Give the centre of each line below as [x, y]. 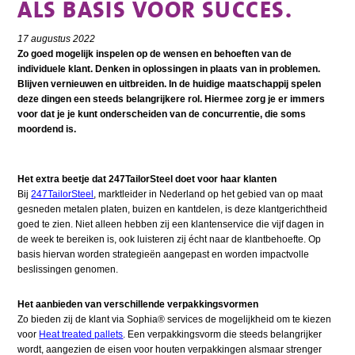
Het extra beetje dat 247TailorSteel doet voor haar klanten [147, 179]
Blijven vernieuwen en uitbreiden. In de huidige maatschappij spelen [170, 84]
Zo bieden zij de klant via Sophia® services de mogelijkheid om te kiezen [175, 320]
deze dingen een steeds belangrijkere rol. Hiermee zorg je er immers [172, 99]
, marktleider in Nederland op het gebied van [191, 195]
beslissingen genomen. [68, 270]
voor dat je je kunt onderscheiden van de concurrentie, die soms [162, 115]
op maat [305, 195]
